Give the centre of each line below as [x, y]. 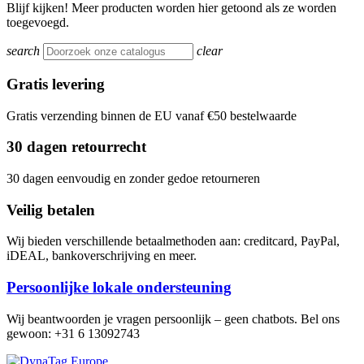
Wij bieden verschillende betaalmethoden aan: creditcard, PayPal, [173, 241]
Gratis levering [56, 84]
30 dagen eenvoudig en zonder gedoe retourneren [133, 178]
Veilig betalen [51, 210]
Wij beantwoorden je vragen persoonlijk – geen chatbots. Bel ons [173, 318]
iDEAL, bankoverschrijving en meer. [102, 256]
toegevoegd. [38, 23]
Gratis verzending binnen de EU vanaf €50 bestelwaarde [152, 115]
